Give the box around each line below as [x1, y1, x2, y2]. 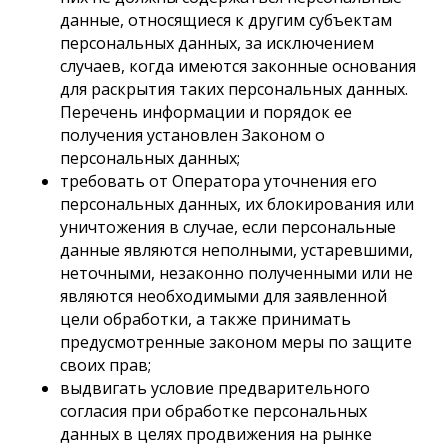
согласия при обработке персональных [60, 400, 367, 422]
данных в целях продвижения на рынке [60, 423, 372, 445]
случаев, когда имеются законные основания [60, 55, 416, 77]
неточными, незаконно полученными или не [60, 262, 413, 284]
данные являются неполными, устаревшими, [60, 239, 413, 261]
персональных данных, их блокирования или [60, 193, 414, 215]
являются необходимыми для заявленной [60, 285, 387, 307]
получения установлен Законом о [60, 124, 325, 146]
